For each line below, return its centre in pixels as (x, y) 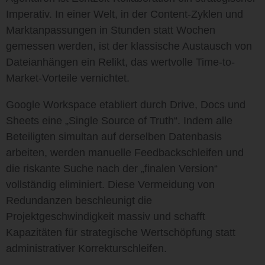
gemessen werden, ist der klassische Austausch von (129, 46)
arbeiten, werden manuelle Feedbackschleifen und (125, 153)
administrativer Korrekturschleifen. (86, 248)
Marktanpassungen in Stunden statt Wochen (111, 30)
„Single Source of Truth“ (121, 121)
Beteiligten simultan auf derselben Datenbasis (114, 137)
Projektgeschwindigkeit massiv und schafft (106, 216)
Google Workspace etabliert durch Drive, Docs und (126, 105)
